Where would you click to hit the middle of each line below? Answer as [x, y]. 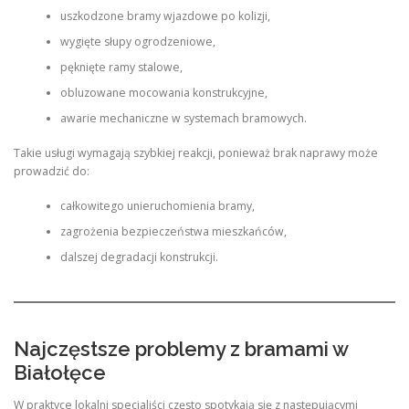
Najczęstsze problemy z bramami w [181, 348]
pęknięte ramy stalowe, [121, 67]
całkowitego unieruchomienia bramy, [157, 206]
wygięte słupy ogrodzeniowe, [137, 41]
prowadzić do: [52, 171]
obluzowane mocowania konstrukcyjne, [163, 92]
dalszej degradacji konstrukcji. [139, 257]
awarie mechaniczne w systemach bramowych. [183, 118]
